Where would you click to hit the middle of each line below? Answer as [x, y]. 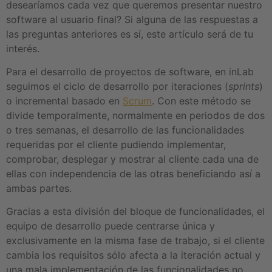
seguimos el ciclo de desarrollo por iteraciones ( [117, 87]
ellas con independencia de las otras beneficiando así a [133, 174]
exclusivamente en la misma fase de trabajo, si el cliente [135, 241]
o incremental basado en [64, 101]
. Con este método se [201, 101]
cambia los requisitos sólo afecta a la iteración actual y [133, 255]
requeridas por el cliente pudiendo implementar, [116, 145]
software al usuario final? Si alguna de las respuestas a [132, 19]
